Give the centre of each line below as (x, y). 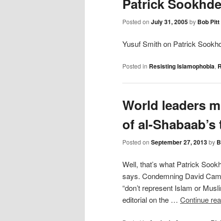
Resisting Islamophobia (182, 66)
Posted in (135, 66)
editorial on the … (151, 200)
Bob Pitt (208, 21)
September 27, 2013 (179, 142)
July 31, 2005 (169, 21)
